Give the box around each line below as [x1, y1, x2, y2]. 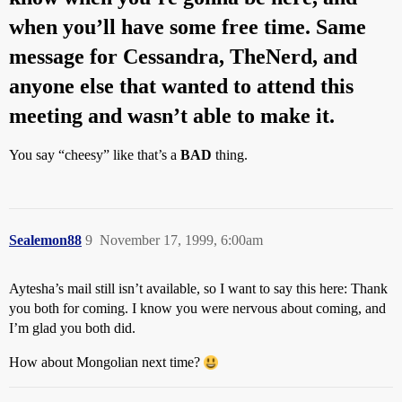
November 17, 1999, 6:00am [100, 232, 263, 248]
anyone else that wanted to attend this [9, 74, 354, 98]
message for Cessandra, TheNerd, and [9, 45, 357, 68]
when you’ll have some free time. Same [9, 15, 366, 39]
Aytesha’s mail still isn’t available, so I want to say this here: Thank [9, 281, 388, 296]
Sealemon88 [9, 232, 82, 248]
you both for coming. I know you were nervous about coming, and [9, 301, 386, 316]
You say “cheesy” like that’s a [9, 147, 180, 162]
